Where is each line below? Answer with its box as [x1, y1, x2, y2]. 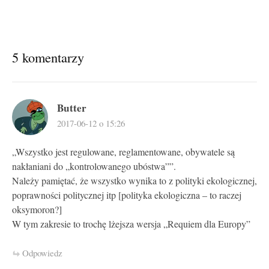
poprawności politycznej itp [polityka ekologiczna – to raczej [12, 188, 241, 202]
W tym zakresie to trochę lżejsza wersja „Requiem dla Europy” [12, 217, 250, 231]
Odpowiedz [22, 246, 62, 259]
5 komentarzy [12, 47, 84, 66]
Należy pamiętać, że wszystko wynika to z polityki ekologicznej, [12, 174, 257, 187]
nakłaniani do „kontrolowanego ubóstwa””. [12, 159, 176, 173]
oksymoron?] [12, 202, 62, 216]
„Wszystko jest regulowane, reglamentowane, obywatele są [12, 145, 235, 159]
